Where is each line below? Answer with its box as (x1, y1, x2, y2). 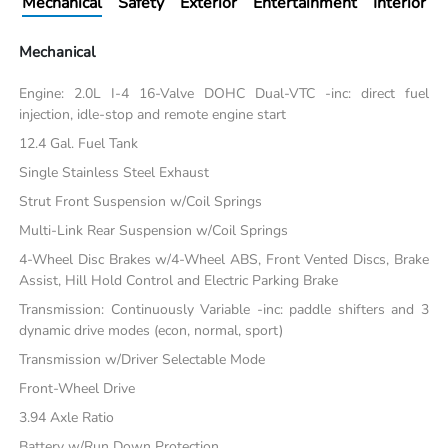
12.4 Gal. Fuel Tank (19, 133, 139, 153)
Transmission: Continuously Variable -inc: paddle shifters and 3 (19, 299, 429, 319)
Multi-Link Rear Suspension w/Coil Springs (19, 220, 289, 240)
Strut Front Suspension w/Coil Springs (19, 191, 263, 211)
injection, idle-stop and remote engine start (19, 104, 287, 124)
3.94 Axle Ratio (19, 407, 115, 427)
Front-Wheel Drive (19, 378, 136, 398)
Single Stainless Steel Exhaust (19, 162, 210, 182)
